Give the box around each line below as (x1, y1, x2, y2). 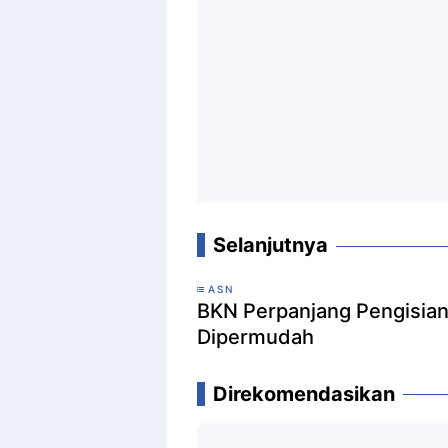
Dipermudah (197, 325, 314, 350)
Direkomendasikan (213, 382, 395, 407)
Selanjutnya (213, 233, 328, 258)
